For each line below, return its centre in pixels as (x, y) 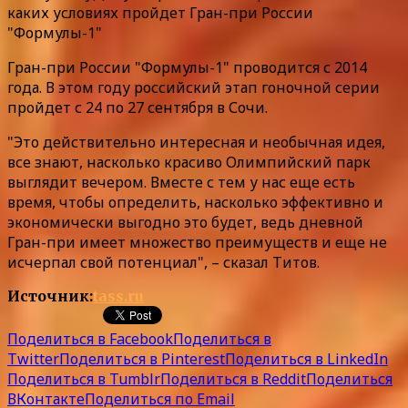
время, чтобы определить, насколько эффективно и (195, 202)
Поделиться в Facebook (90, 338)
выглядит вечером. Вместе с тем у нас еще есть (181, 182)
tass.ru (118, 296)
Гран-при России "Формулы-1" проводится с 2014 (187, 67)
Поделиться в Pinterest (142, 358)
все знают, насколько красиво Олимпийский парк (189, 162)
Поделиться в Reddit (233, 378)
